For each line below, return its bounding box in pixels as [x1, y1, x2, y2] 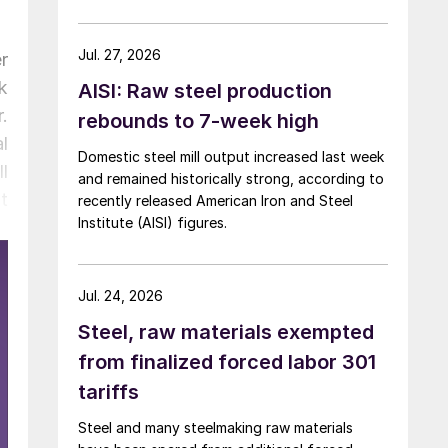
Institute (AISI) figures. [78, 213, 227, 231]
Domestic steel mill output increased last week [78, 147, 384, 165]
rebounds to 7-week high [78, 108, 319, 133]
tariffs [78, 379, 139, 404]
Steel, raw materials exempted [78, 319, 374, 344]
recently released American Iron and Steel [78, 191, 353, 209]
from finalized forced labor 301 [78, 349, 376, 374]
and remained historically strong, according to [78, 169, 384, 187]
